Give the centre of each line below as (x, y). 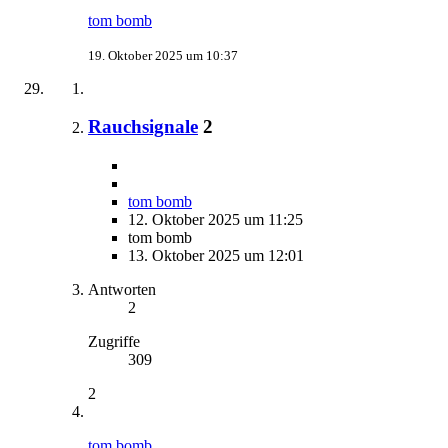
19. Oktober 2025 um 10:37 (163, 55)
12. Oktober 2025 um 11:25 (215, 220)
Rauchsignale (143, 127)
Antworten (122, 290)
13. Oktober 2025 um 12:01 (216, 256)
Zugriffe (114, 342)
